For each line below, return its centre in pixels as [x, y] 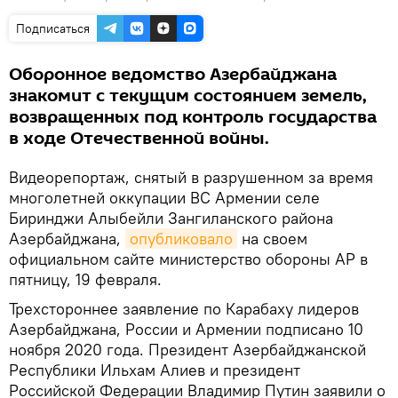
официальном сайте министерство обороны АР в [188, 259]
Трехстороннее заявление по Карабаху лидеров [184, 309]
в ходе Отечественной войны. [139, 139]
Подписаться [53, 28]
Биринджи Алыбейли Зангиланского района [171, 218]
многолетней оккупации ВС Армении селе [164, 198]
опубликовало [181, 239]
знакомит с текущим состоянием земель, [188, 96]
